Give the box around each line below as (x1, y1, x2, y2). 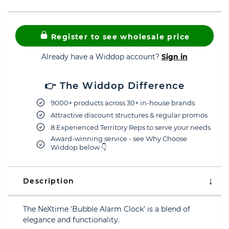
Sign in (162, 52, 188, 61)
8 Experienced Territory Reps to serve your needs (51, 123, 211, 131)
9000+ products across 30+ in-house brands (51, 98, 195, 107)
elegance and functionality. (23, 215, 120, 224)
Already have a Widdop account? (41, 52, 162, 61)
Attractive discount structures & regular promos (51, 110, 208, 119)
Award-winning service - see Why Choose (51, 134, 187, 143)
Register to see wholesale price (48, 32, 190, 41)
